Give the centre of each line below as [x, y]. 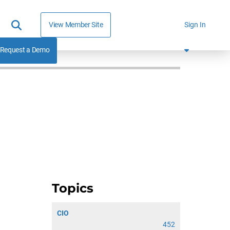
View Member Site [76, 24]
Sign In [195, 25]
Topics [73, 188]
